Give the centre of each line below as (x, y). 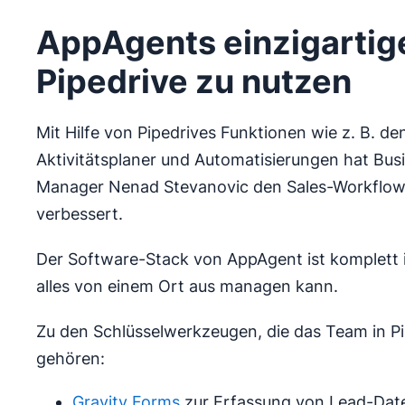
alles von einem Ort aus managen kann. (187, 286)
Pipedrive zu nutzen (194, 81)
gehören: (71, 358)
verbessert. (80, 214)
